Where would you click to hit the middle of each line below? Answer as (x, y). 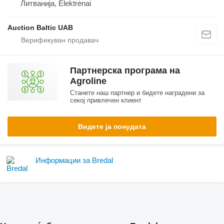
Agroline (88, 81)
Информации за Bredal (74, 160)
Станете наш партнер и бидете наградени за (137, 92)
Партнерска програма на (125, 70)
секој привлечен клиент (106, 100)
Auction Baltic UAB (40, 27)
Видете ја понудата (112, 126)
